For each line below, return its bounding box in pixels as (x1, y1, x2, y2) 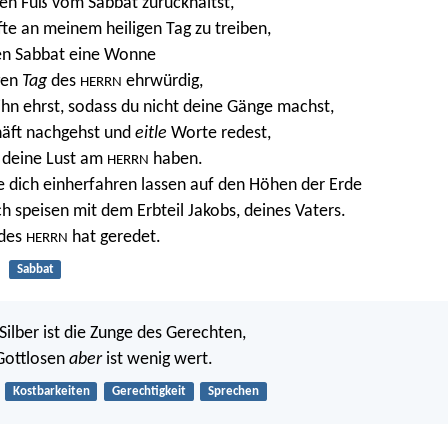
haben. (149, 149, 203, 169)
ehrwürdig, (122, 71, 203, 91)
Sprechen (207, 385, 259, 399)
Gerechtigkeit (111, 385, 186, 399)
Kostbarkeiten (12, 385, 90, 399)
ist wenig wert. (102, 350, 213, 370)
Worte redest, (167, 123, 271, 143)
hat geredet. (68, 227, 161, 247)
